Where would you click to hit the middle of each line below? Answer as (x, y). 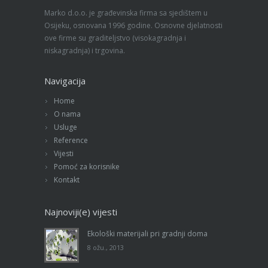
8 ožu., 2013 (106, 247)
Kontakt (67, 179)
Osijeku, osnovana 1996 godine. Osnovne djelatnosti (133, 25)
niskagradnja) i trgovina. (85, 50)
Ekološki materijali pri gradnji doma (147, 233)
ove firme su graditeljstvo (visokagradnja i (115, 38)
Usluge (66, 127)
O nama (67, 114)
